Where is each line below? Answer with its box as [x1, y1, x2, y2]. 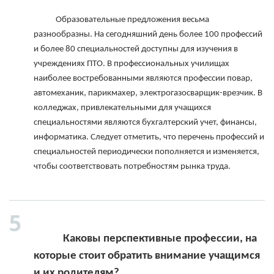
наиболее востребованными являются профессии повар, [34, 74, 253, 84]
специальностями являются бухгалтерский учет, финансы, [34, 118, 257, 128]
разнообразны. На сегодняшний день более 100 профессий [34, 30, 262, 40]
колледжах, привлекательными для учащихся [34, 103, 211, 113]
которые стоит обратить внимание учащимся [34, 250, 260, 262]
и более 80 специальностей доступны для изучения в [34, 45, 238, 54]
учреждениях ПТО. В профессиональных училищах [34, 59, 229, 69]
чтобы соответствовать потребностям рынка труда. [34, 162, 231, 172]
